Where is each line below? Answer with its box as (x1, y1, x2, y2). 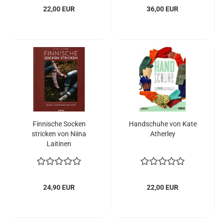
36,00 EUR (147, 5, 178, 13)
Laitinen (47, 140, 71, 148)
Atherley (150, 130, 175, 138)
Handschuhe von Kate (128, 120, 197, 128)
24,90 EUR (43, 183, 75, 191)
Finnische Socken (32, 120, 86, 128)
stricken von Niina (32, 130, 86, 138)
